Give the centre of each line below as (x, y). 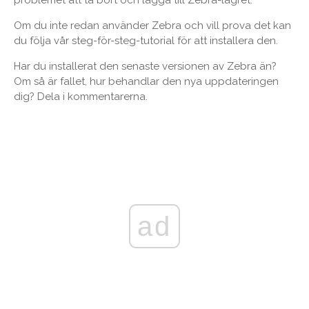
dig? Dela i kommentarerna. (81, 96)
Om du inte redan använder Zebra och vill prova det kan (152, 25)
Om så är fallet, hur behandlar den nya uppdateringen (146, 81)
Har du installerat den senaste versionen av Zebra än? (145, 66)
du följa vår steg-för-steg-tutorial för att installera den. (146, 40)
